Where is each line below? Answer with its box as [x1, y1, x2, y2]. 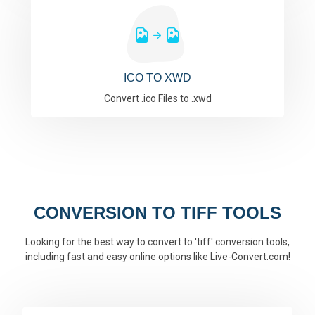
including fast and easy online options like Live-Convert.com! [25, 251, 290, 262]
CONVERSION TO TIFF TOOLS [34, 203, 281, 222]
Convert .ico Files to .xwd [103, 93, 212, 104]
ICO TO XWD [124, 72, 191, 84]
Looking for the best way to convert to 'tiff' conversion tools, [25, 236, 290, 247]
